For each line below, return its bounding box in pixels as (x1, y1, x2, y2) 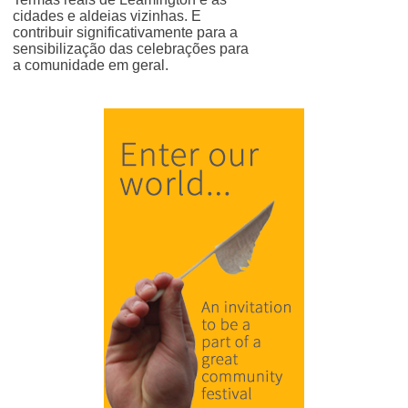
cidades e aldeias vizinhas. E (13, 8, 201, 24)
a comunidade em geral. (13, 57, 168, 73)
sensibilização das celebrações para (13, 41, 249, 56)
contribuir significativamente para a (13, 25, 238, 40)
